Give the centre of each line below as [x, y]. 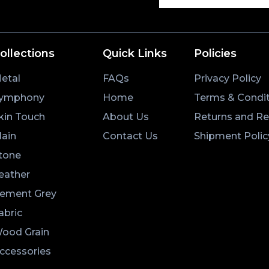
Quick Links [134, 53]
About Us [125, 116]
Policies [215, 53]
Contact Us [130, 136]
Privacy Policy [227, 78]
